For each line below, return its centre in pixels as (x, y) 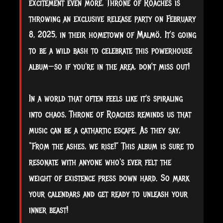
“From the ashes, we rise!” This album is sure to (111, 147)
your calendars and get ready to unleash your (108, 194)
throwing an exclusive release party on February (112, 19)
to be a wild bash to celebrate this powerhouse (111, 51)
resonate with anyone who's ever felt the (100, 163)
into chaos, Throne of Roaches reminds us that (110, 115)
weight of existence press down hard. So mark (109, 178)
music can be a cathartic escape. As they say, (105, 131)
